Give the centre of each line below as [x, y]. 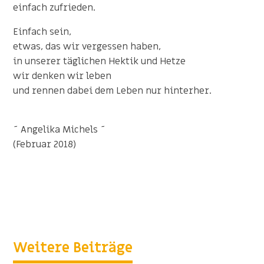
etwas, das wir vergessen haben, [87, 46]
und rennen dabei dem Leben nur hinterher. [113, 90]
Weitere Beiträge [73, 247]
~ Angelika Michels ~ [60, 129]
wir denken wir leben [62, 76]
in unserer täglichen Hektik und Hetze [100, 61]
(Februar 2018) [45, 144]
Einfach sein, [42, 32]
